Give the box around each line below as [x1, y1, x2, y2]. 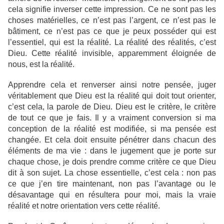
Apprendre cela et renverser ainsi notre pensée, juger [8, 80, 216, 89]
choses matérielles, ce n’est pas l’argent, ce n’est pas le [8, 16, 216, 25]
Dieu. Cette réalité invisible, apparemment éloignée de [8, 49, 216, 58]
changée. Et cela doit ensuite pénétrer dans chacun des [8, 135, 216, 144]
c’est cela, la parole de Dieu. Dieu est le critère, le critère [8, 102, 216, 111]
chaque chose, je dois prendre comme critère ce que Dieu [8, 157, 216, 166]
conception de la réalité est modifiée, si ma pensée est [8, 124, 216, 133]
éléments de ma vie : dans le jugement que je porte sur [8, 146, 216, 155]
